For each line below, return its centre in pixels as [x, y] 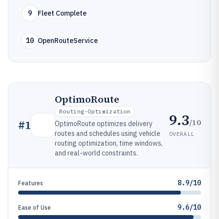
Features [31, 183]
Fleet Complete [62, 13]
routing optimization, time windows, [109, 143]
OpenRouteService [68, 41]
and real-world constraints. [96, 153]
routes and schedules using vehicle [108, 133]
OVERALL [182, 133]
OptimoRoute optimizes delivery [104, 124]
